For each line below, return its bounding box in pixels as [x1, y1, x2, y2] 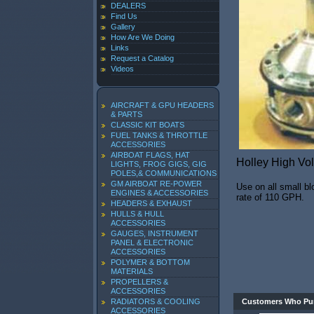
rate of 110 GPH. [236, 192, 304, 203]
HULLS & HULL [111, 210, 164, 218]
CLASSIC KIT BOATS [111, 121, 184, 129]
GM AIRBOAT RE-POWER [111, 179, 202, 188]
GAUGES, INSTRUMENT [111, 229, 198, 238]
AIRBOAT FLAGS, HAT [111, 151, 190, 159]
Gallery [111, 22, 135, 31]
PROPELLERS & [111, 278, 168, 286]
